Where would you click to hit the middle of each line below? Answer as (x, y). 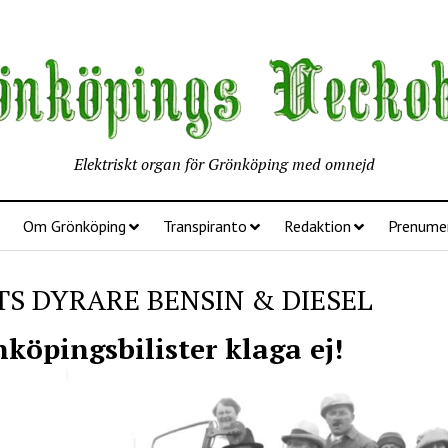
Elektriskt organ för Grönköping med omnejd (224, 164)
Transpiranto (204, 226)
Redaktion (317, 226)
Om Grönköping (74, 226)
